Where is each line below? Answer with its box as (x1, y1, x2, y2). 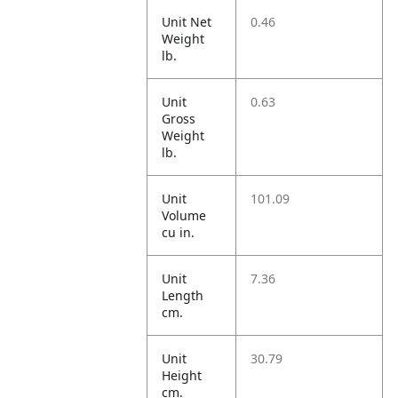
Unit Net (162, 13, 212, 30)
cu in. (162, 224, 195, 241)
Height (162, 367, 203, 384)
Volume (162, 207, 207, 224)
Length (162, 287, 204, 304)
